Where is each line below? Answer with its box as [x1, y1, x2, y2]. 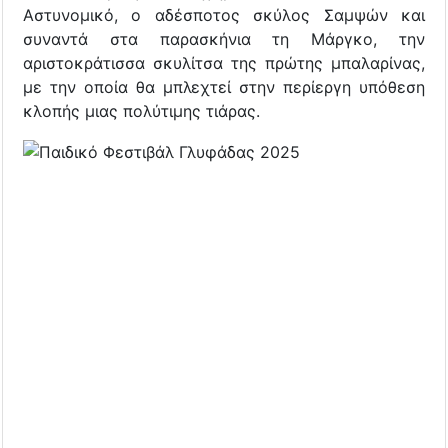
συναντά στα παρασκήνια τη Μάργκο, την [23, 28, 425, 49]
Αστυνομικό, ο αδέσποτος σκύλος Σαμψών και [23, 4, 425, 25]
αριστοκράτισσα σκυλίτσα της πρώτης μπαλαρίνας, [23, 52, 425, 73]
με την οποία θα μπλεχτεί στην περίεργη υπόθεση [23, 76, 425, 97]
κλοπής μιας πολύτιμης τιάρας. [23, 100, 260, 121]
